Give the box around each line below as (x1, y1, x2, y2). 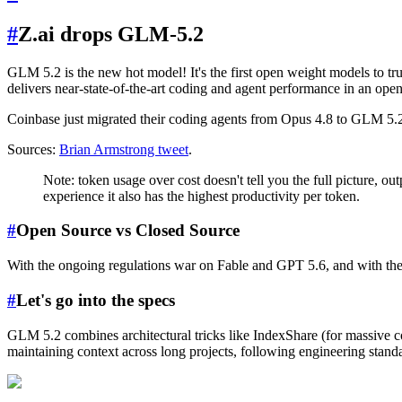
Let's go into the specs (16, 290, 175, 310)
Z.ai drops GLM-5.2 (18, 22, 204, 46)
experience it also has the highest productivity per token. (43, 188, 360, 204)
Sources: (7, 141, 59, 157)
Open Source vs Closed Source (16, 221, 240, 240)
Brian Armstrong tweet (59, 141, 188, 157)
